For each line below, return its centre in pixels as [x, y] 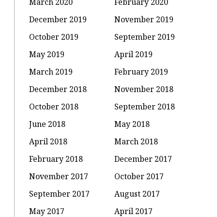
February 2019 [141, 71]
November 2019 [144, 19]
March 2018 [136, 141]
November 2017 [59, 176]
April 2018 [48, 141]
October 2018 [54, 106]
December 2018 [58, 89]
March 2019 [51, 71]
